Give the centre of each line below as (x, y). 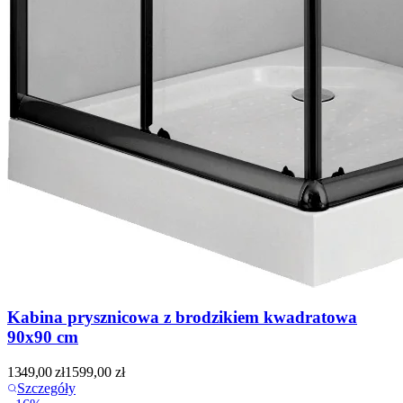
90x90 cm (43, 337)
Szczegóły (46, 388)
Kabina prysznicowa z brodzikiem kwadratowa (182, 318)
